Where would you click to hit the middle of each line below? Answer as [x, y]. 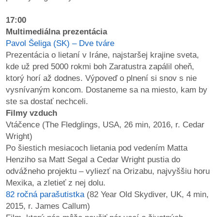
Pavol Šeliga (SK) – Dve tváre [60, 43]
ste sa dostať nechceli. [47, 101]
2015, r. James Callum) [48, 206]
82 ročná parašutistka [45, 194]
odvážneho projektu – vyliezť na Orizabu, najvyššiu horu [108, 171]
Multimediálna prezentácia [56, 31]
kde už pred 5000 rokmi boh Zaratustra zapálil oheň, [100, 66]
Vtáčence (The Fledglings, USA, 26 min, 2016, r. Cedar [105, 124]
